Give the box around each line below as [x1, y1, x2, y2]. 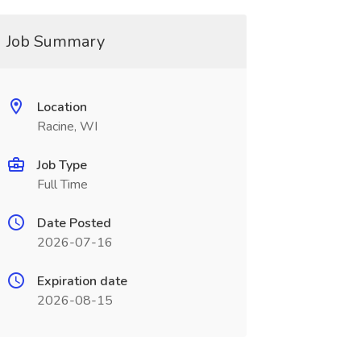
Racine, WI [36, 118, 98, 135]
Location [36, 98, 87, 116]
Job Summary [6, 31, 105, 52]
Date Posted [36, 214, 111, 232]
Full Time [36, 176, 88, 193]
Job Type [36, 156, 87, 174]
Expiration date [36, 272, 127, 290]
